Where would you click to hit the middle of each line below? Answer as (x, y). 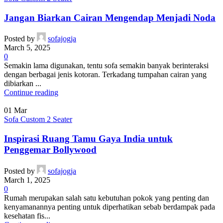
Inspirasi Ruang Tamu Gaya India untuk (88, 139)
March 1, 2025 (27, 180)
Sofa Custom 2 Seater (38, 119)
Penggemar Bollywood (50, 150)
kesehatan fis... (27, 216)
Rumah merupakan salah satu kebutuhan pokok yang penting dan (107, 198)
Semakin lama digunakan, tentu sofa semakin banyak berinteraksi (106, 66)
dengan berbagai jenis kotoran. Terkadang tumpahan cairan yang (105, 75)
